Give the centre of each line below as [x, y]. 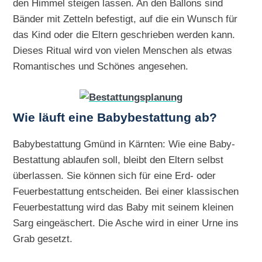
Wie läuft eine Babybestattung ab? [115, 118]
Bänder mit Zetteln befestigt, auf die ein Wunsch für [125, 19]
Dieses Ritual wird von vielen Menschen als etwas [123, 51]
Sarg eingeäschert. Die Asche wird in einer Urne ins [126, 223]
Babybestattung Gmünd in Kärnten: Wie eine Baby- [124, 144]
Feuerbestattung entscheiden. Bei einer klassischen [126, 191]
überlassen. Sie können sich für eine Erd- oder [115, 175]
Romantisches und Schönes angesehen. [101, 66]
